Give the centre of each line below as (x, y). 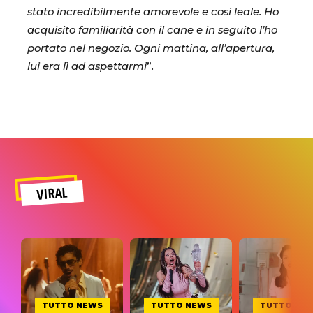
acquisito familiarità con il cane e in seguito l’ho (152, 30)
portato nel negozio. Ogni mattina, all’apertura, (151, 48)
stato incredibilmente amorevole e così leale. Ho (153, 12)
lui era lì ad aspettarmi (87, 66)
